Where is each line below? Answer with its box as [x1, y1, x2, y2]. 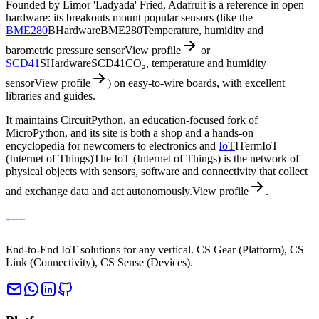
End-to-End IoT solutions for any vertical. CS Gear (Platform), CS [6, 243, 304, 256]
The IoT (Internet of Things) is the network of [93, 152, 299, 164]
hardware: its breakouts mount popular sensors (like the [6, 11, 253, 23]
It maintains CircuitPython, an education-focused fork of [6, 113, 258, 126]
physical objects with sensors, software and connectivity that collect [6, 164, 308, 177]
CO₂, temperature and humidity [125, 56, 266, 69]
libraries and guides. [6, 89, 95, 102]
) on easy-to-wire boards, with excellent [108, 76, 285, 89]
